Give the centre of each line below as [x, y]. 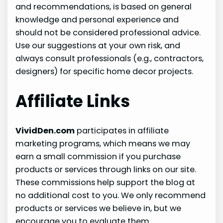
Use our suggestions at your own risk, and [98, 45]
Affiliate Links [73, 101]
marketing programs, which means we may [103, 144]
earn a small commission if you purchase [98, 157]
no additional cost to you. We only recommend [111, 196]
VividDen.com [45, 131]
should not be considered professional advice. [108, 32]
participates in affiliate [122, 131]
